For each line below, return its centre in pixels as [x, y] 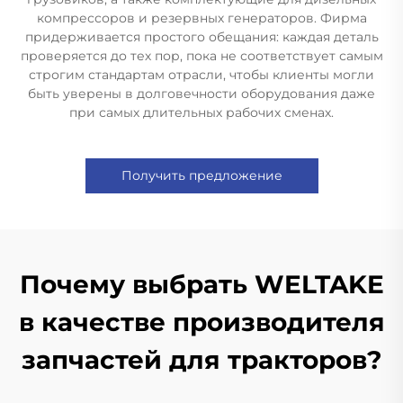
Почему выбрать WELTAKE [201, 284]
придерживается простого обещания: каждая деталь [201, 37]
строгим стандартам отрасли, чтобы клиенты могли [201, 75]
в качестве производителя [201, 322]
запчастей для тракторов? [201, 360]
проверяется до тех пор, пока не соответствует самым [201, 56]
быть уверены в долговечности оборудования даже [201, 94]
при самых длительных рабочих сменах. [201, 112]
